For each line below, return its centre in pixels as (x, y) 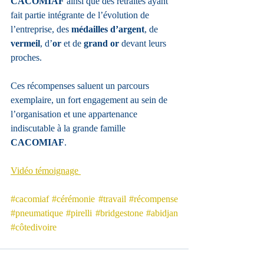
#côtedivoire (34, 227)
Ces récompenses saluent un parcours (81, 86)
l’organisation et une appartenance (75, 114)
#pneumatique (37, 213)
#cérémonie (74, 199)
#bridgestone (119, 213)
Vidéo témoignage (46, 171)
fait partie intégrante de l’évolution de (81, 15)
